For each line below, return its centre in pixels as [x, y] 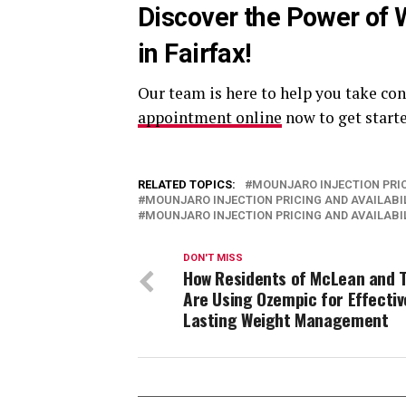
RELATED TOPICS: [187, 184]
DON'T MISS [213, 257]
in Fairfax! [195, 53]
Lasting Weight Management [286, 319]
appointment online [210, 117]
